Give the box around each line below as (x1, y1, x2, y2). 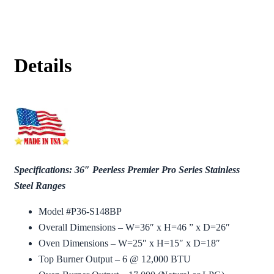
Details (14, 54, 72, 77)
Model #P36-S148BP (39, 206, 122, 217)
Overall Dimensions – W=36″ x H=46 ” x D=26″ (39, 222, 230, 233)
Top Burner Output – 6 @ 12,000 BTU (39, 254, 191, 265)
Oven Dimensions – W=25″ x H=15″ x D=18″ (39, 238, 220, 249)
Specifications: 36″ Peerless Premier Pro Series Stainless (14, 165, 240, 176)
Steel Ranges (14, 180, 65, 191)
